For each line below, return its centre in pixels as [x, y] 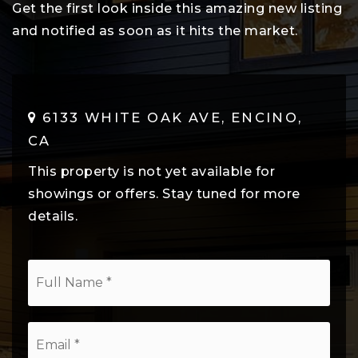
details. [53, 216]
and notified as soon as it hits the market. [155, 31]
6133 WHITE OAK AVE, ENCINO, [170, 117]
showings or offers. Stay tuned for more [164, 194]
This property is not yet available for [151, 171]
